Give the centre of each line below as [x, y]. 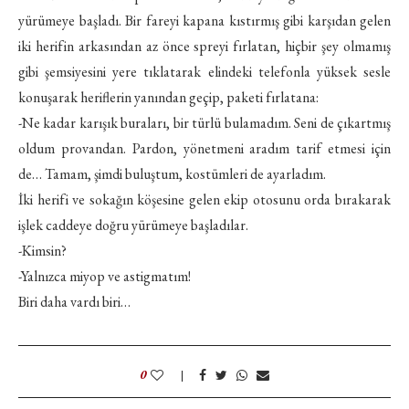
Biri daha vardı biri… [74, 302]
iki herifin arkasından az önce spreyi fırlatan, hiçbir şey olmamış [204, 46]
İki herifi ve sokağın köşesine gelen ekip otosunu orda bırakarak [204, 199]
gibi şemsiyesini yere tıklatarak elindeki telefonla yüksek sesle [204, 72]
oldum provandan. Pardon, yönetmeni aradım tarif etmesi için [204, 148]
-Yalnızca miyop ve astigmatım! [105, 276]
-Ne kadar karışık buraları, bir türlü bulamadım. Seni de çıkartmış [204, 123]
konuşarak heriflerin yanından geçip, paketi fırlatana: [168, 97]
